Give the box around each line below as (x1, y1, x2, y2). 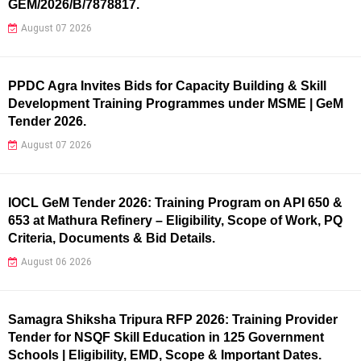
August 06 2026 (21, 255, 92, 268)
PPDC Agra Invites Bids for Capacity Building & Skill (8, 78, 326, 93)
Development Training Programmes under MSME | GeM (8, 96, 343, 110)
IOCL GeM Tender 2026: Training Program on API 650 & (8, 195, 342, 210)
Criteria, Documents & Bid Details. (8, 230, 215, 245)
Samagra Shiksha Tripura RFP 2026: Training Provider (8, 312, 338, 326)
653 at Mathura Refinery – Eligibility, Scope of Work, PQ (8, 213, 342, 227)
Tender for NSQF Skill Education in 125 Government (8, 330, 324, 344)
